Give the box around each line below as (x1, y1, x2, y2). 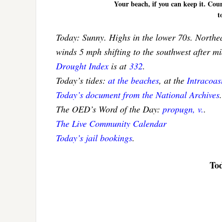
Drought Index (56, 60, 109, 72)
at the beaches (108, 74, 159, 87)
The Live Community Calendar (56, 117, 166, 130)
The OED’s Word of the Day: (56, 103, 163, 115)
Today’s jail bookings (56, 132, 132, 144)
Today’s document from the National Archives (56, 89, 220, 101)
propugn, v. (163, 103, 204, 115)
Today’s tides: (56, 74, 108, 87)
